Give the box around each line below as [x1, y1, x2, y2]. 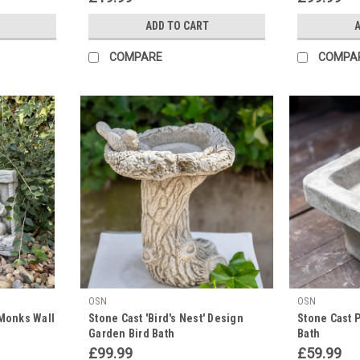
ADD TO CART [145, 18, 209, 32]
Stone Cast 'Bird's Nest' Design [88, 311, 243, 325]
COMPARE [109, 50, 162, 63]
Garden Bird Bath [88, 326, 174, 340]
